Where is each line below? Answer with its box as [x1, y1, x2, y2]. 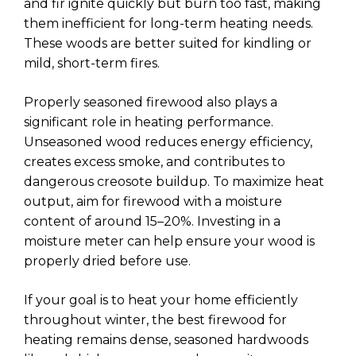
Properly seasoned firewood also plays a [24, 95, 277, 110]
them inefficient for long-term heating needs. [24, 16, 313, 32]
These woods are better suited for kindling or [24, 36, 311, 52]
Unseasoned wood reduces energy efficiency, [24, 134, 312, 150]
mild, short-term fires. [24, 56, 160, 72]
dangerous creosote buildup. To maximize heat [24, 174, 324, 190]
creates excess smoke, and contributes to [24, 154, 285, 170]
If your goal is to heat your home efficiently [24, 292, 298, 308]
